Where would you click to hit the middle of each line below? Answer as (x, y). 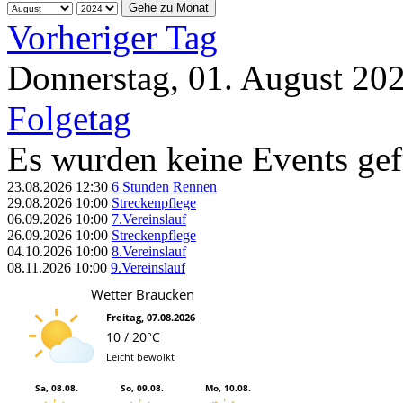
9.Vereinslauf (148, 267)
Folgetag (69, 118)
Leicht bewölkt (140, 356)
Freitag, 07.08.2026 (151, 317)
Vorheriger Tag (112, 37)
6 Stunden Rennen (164, 186)
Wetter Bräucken (142, 294)
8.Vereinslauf (149, 251)
